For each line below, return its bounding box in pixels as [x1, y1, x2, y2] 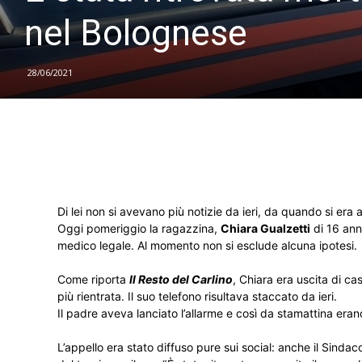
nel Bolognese [24, 12, 247, 54]
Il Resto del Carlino [129, 272, 233, 286]
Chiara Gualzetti [221, 221, 310, 235]
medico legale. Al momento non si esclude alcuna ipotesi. [57, 238, 357, 252]
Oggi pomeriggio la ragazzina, [57, 221, 221, 235]
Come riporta [57, 272, 129, 286]
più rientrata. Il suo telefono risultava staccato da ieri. [57, 289, 337, 303]
